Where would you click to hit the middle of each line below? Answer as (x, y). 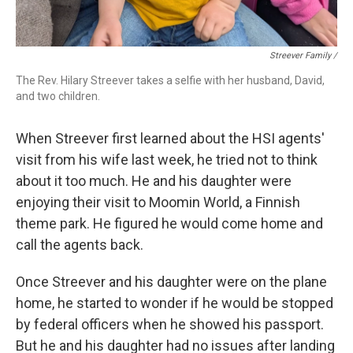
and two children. (58, 96)
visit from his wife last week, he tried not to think (167, 159)
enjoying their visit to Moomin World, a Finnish (158, 202)
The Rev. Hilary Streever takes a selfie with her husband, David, (170, 80)
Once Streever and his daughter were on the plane (171, 281)
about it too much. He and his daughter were (154, 180)
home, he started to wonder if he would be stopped (175, 303)
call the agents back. (80, 244)
